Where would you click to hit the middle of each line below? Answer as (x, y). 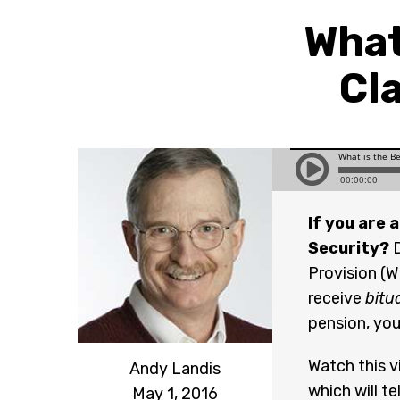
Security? (348, 248)
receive (336, 298)
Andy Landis (175, 368)
